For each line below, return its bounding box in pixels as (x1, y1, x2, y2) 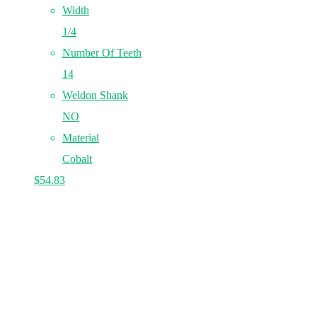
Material (62, 131, 99, 144)
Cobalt (62, 152, 92, 165)
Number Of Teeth (62, 46, 142, 59)
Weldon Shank (62, 88, 128, 101)
